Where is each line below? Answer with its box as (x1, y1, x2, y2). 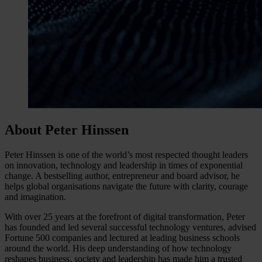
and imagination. (5, 191, 66, 202)
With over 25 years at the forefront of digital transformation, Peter (5, 211, 245, 222)
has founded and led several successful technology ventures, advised (5, 222, 256, 232)
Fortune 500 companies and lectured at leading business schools (5, 232, 240, 243)
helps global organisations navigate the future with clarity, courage (5, 181, 248, 191)
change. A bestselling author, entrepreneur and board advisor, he (5, 170, 240, 181)
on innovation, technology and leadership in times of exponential (5, 160, 243, 170)
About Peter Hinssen (5, 122, 129, 137)
